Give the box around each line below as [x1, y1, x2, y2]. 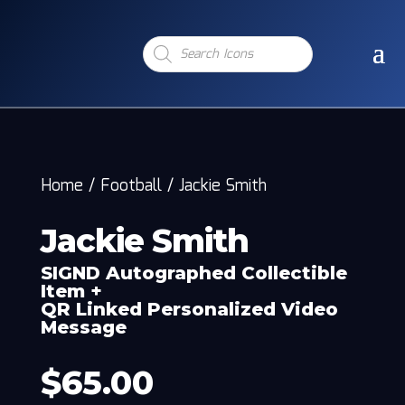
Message [40, 316, 127, 338]
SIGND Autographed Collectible [40, 262, 347, 284]
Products [142, 32, 196, 52]
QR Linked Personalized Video [40, 298, 338, 320]
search [142, 44, 182, 64]
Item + [40, 280, 102, 302]
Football [99, 174, 162, 199]
